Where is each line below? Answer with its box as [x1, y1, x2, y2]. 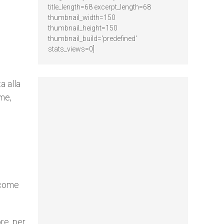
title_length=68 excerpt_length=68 [48, 3, 151, 11]
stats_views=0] [48, 45, 94, 53]
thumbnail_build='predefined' [48, 34, 137, 42]
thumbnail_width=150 [48, 13, 115, 21]
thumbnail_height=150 [48, 24, 117, 32]
